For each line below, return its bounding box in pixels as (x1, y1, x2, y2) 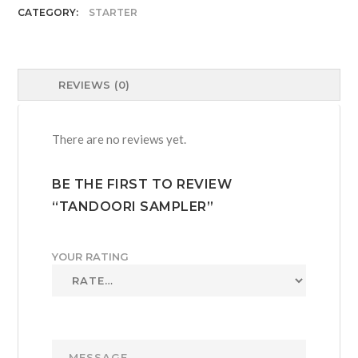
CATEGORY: (18, 6, 82, 19)
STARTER (89, 6, 138, 19)
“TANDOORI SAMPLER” (52, 199, 214, 215)
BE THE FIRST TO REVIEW (52, 177, 233, 193)
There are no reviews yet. (52, 132, 187, 147)
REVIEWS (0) (58, 78, 130, 92)
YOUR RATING (52, 250, 129, 264)
